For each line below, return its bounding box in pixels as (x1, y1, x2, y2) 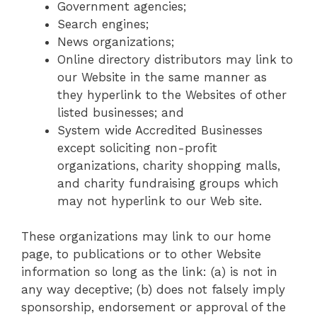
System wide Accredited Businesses (57, 122, 263, 137)
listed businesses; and (57, 105, 184, 120)
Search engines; (57, 16, 149, 31)
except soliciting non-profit (57, 140, 217, 155)
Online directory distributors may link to (57, 52, 293, 67)
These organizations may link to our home (21, 229, 271, 244)
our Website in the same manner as (57, 69, 267, 84)
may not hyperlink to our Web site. (57, 193, 262, 208)
